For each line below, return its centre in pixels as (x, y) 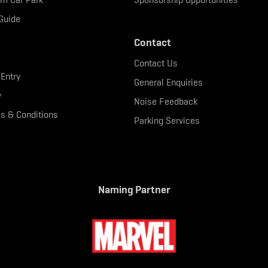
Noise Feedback (166, 101)
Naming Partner (134, 189)
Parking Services (167, 121)
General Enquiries (168, 82)
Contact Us (156, 63)
